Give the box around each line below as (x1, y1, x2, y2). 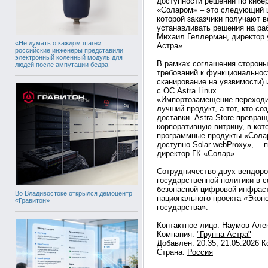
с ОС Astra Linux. (157, 86, 219, 95)
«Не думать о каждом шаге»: (15, 39, 103, 47)
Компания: (157, 230, 197, 239)
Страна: (157, 248, 187, 257)
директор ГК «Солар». (157, 149, 237, 158)
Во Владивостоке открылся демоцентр (15, 189, 132, 197)
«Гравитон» (15, 196, 50, 204)
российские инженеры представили (15, 46, 123, 54)
